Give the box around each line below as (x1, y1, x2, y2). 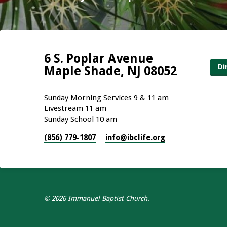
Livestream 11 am (44, 104, 106, 113)
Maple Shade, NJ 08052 (44, 64, 177, 79)
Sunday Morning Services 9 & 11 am (44, 93, 169, 102)
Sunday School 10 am (44, 115, 117, 124)
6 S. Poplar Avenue (44, 51, 153, 66)
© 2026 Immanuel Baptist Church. (44, 194, 149, 202)
